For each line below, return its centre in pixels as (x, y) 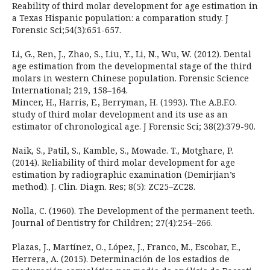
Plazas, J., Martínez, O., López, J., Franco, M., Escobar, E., (126, 247)
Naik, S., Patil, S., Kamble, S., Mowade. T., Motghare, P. (122, 151)
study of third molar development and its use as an (120, 115)
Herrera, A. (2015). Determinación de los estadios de (121, 259)
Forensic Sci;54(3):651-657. (66, 30)
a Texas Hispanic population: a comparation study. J (120, 18)
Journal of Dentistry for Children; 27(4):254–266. (112, 223)
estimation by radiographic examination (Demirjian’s (124, 175)
